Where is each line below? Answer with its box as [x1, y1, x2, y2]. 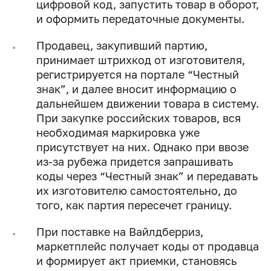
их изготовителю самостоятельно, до [36, 184, 237, 198]
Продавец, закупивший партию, [36, 39, 207, 53]
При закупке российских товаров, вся [36, 111, 241, 125]
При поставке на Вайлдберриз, [36, 225, 203, 239]
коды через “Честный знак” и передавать [36, 169, 258, 183]
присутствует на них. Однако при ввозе [36, 140, 249, 154]
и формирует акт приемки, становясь [36, 254, 237, 268]
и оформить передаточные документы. [36, 12, 244, 26]
